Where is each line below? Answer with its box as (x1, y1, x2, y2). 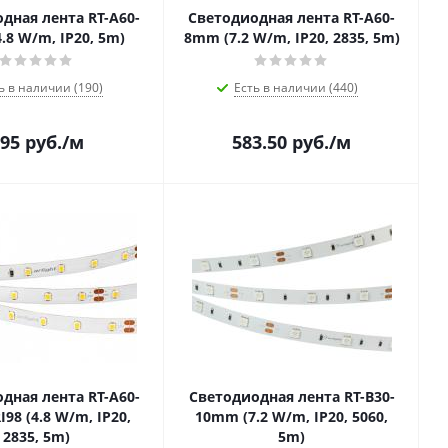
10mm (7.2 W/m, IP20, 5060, (195, 407, 388, 426)
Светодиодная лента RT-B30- (188, 387, 395, 406)
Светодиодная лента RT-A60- (188, 8, 395, 27)
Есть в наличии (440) (233, 79, 358, 96)
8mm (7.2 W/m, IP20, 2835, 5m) (183, 28, 400, 47)
